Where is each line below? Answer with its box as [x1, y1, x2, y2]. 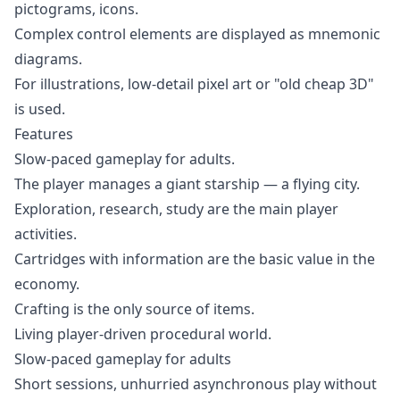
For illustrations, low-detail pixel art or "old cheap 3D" [14, 74, 374, 94]
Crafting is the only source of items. [14, 299, 254, 319]
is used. [14, 99, 65, 119]
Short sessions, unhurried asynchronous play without [14, 374, 377, 394]
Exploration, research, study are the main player [14, 199, 338, 219]
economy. [14, 274, 79, 294]
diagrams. [14, 49, 82, 69]
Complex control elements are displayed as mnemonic [14, 24, 380, 44]
